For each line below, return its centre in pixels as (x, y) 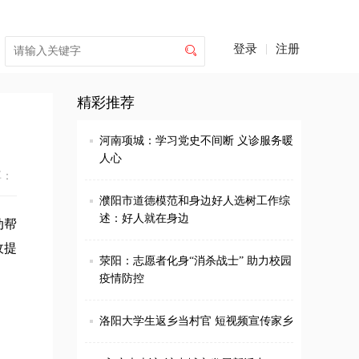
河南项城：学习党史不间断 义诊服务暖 (196, 141)
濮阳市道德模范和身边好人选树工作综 (195, 201)
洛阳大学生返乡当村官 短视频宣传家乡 (196, 321)
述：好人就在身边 (144, 218)
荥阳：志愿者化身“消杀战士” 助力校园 (196, 261)
